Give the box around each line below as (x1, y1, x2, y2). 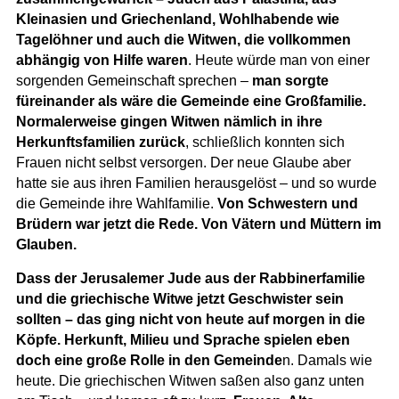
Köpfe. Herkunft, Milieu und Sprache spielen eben (15, 331, 350, 347)
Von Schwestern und (213, 195, 358, 211)
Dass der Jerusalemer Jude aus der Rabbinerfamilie (15, 270, 365, 286)
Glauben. (15, 236, 77, 252)
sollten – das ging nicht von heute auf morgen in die (15, 311, 365, 327)
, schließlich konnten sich (184, 134, 345, 150)
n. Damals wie (281, 352, 372, 368)
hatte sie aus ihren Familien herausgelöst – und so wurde (15, 175, 377, 191)
